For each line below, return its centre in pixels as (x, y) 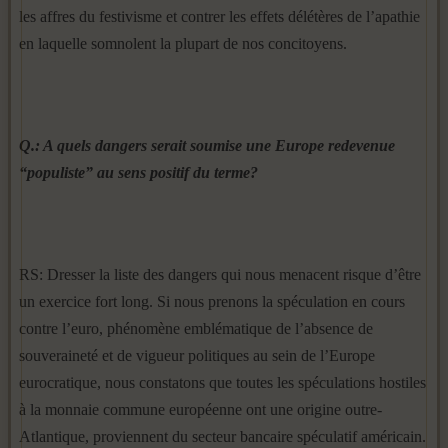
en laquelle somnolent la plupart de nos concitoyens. (183, 43)
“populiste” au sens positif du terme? (138, 172)
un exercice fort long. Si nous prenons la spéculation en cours (212, 301)
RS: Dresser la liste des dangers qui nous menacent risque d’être (220, 274)
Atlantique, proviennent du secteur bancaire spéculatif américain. (222, 436)
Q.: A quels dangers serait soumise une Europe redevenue (207, 145)
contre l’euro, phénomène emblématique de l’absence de (196, 328)
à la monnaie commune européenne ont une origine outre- (200, 409)
